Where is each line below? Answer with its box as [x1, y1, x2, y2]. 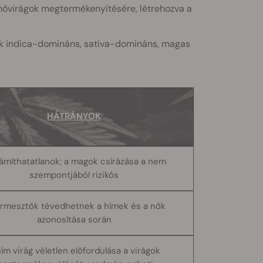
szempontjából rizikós [29, 168, 119, 181]
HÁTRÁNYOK [47, 110, 102, 122]
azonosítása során [36, 213, 112, 225]
